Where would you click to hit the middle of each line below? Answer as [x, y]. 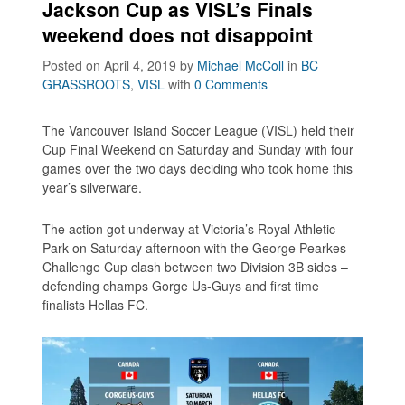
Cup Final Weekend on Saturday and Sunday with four [198, 150]
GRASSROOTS [87, 85]
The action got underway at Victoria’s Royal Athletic [189, 229]
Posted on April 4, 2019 [112, 66]
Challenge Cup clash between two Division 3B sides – [196, 267]
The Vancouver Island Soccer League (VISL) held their [199, 131]
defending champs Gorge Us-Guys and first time [181, 286]
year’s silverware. [93, 188]
